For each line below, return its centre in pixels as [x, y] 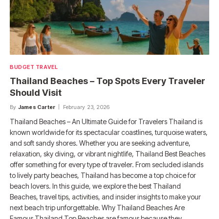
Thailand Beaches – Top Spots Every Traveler [108, 81]
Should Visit [36, 93]
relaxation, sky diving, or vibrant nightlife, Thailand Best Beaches [108, 154]
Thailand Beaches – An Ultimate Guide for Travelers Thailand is [106, 122]
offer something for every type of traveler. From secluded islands [107, 165]
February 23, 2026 [86, 107]
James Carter [37, 107]
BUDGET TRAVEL [34, 67]
